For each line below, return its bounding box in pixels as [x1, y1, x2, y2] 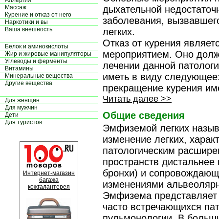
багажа [39, 176, 59, 183]
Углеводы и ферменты [5, 58, 67, 65]
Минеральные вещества [5, 72, 73, 79]
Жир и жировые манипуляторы [5, 50, 91, 57]
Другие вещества [5, 80, 52, 87]
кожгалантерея [28, 183, 70, 190]
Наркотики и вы [5, 19, 48, 25]
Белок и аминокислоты [5, 43, 68, 50]
